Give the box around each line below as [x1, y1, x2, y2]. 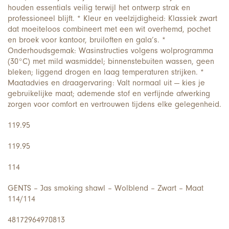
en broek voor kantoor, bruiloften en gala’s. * [8, 35, 166, 44]
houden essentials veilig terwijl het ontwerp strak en [8, 3, 190, 12]
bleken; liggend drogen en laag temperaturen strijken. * [8, 67, 204, 77]
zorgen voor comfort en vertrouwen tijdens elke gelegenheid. [8, 99, 221, 109]
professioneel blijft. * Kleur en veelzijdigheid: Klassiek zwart [8, 13, 217, 23]
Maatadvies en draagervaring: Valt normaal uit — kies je [8, 78, 205, 87]
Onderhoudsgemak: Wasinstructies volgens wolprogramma [8, 45, 213, 55]
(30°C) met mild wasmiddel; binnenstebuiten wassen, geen [8, 56, 214, 66]
